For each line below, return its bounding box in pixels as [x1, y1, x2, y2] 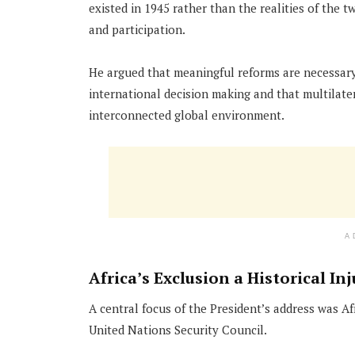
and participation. [89, 21, 185, 38]
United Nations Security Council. [89, 322, 267, 338]
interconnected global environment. [89, 106, 284, 123]
